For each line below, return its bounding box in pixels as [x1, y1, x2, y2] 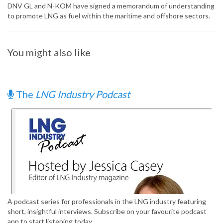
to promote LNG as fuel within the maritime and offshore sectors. [7, 11, 210, 20]
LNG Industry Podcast [35, 88, 130, 101]
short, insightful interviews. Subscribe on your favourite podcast [7, 207, 207, 216]
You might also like [7, 46, 91, 59]
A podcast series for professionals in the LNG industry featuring [7, 197, 206, 206]
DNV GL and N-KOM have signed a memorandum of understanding [7, 1, 215, 10]
